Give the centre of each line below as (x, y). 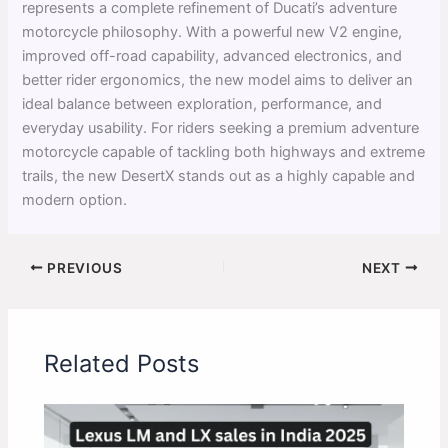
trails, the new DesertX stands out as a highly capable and (219, 175)
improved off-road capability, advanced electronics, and (212, 55)
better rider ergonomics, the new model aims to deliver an (218, 79)
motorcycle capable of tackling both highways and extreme (224, 151)
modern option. (75, 199)
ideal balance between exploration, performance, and (202, 103)
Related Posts (122, 364)
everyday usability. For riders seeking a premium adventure (221, 127)
